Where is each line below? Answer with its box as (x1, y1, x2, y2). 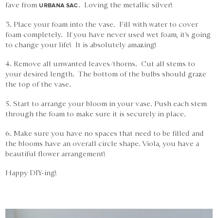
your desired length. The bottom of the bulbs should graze (5, 70, 207, 79)
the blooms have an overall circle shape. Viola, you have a (5, 139, 200, 148)
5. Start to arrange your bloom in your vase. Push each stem (5, 99, 207, 109)
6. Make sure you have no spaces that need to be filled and (5, 128, 204, 138)
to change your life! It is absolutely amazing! (5, 40, 157, 49)
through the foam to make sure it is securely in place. (5, 109, 186, 119)
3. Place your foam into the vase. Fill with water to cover (5, 19, 199, 29)
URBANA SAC (39, 2, 78, 10)
